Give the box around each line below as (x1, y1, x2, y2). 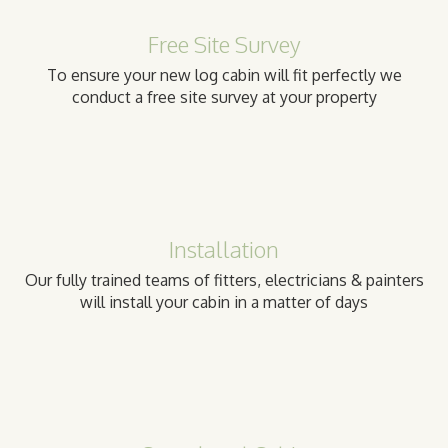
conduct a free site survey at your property (71, 86, 377, 107)
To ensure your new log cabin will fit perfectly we (46, 64, 402, 85)
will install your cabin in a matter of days (80, 291, 368, 312)
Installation (169, 234, 279, 263)
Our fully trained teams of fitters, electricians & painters (24, 269, 424, 290)
